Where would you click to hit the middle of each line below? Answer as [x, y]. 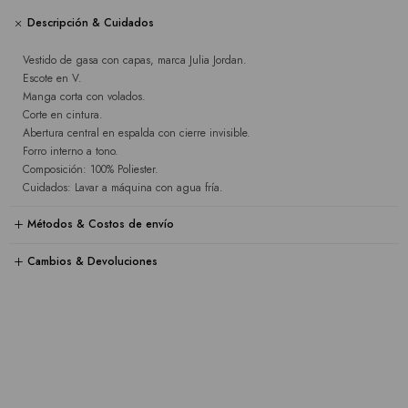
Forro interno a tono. [71, 151]
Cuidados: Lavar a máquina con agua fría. [123, 187]
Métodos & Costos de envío [101, 224]
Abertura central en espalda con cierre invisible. [137, 133]
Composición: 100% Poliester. [91, 169]
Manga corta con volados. [84, 96]
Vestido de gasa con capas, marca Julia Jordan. [135, 60]
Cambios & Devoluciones [92, 262]
